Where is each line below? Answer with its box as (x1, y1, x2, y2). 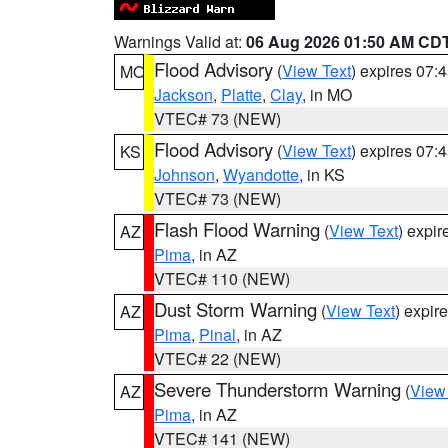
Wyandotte (223, 163, 299, 186)
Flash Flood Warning (154, 216, 320, 242)
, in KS (299, 163, 345, 186)
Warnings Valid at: (114, 30, 246, 53)
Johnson (154, 163, 215, 186)
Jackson (154, 83, 213, 106)
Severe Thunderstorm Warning (154, 376, 401, 402)
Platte (221, 83, 262, 106)
